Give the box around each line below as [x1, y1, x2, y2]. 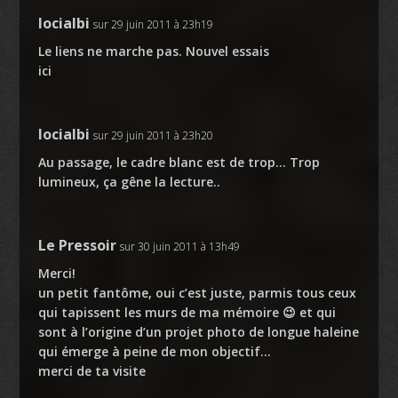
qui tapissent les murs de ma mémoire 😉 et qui [37, 304, 336, 322]
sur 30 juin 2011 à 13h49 [119, 239, 240, 255]
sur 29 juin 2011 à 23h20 [92, 128, 213, 144]
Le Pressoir [37, 235, 116, 256]
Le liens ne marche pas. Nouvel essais [37, 43, 269, 60]
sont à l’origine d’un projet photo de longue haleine [37, 323, 359, 341]
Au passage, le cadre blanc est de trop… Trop [37, 154, 320, 171]
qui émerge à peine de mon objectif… [37, 343, 271, 361]
